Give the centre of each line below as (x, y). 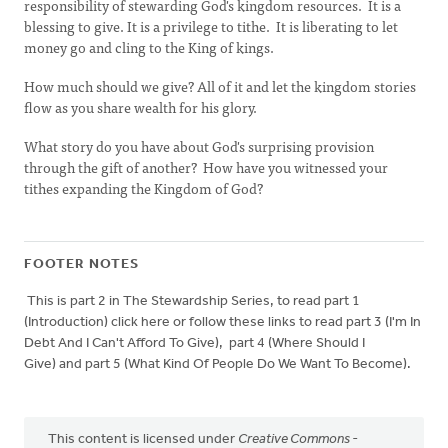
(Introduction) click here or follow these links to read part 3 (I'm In (222, 322)
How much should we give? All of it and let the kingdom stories (220, 86)
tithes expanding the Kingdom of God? (143, 188)
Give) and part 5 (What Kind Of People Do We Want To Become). (217, 364)
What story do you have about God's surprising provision (199, 146)
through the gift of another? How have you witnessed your (206, 167)
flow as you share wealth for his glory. (140, 107)
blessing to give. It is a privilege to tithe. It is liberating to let (211, 26)
